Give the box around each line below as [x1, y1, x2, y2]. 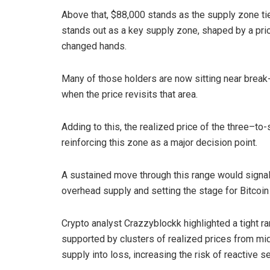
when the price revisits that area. [61, 88, 198, 100]
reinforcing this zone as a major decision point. [61, 136, 257, 148]
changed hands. [61, 40, 127, 52]
